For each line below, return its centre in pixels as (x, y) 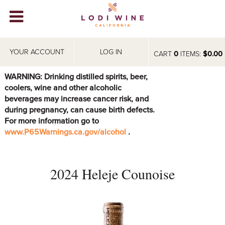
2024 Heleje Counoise (113, 174)
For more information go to (51, 121)
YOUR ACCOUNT (37, 52)
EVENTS (19, 138)
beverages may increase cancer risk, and (76, 99)
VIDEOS (19, 70)
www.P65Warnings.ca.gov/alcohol (66, 132)
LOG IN (111, 52)
